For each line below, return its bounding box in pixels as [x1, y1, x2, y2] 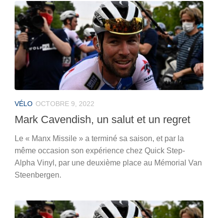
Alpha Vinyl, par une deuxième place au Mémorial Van [15, 158, 202, 167]
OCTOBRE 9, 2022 [36, 99, 94, 108]
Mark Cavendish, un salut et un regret [15, 113, 190, 126]
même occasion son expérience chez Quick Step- [15, 146, 185, 155]
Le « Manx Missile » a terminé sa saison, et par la [15, 134, 184, 143]
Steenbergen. [15, 170, 61, 179]
